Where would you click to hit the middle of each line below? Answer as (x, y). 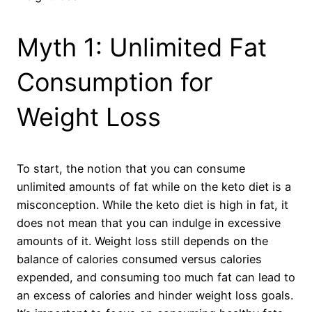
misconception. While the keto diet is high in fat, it (153, 204)
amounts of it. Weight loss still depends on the (142, 241)
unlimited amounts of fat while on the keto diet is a (154, 186)
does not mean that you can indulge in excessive (149, 223)
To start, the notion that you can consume (131, 168)
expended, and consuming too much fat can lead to (156, 277)
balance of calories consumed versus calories (139, 259)
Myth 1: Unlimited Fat (142, 47)
